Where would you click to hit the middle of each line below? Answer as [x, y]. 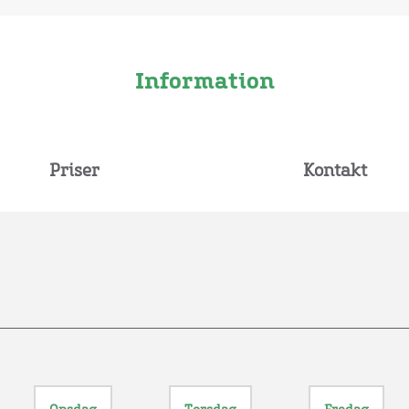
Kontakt [335, 172]
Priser [74, 172]
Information [204, 82]
